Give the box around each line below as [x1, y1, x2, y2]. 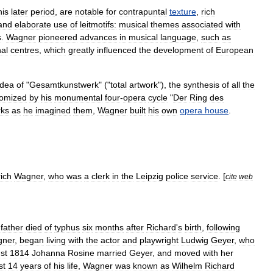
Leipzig [136, 171, 163, 181]
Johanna [32, 248, 65, 258]
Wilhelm [172, 261, 202, 271]
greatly [68, 45, 94, 55]
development [154, 45, 204, 55]
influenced [97, 45, 136, 55]
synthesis [183, 80, 219, 90]
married [97, 248, 127, 258]
